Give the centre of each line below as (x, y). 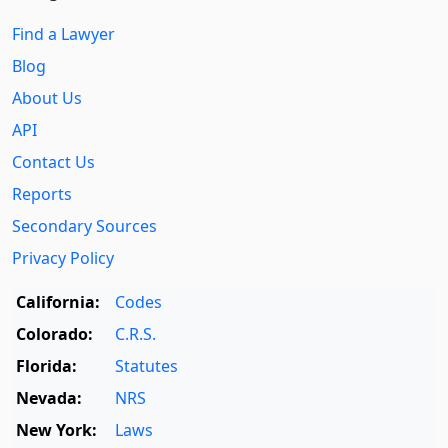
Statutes (146, 366)
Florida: (46, 366)
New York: (56, 430)
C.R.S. (135, 334)
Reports (42, 194)
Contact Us (53, 162)
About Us (47, 98)
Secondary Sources (84, 226)
